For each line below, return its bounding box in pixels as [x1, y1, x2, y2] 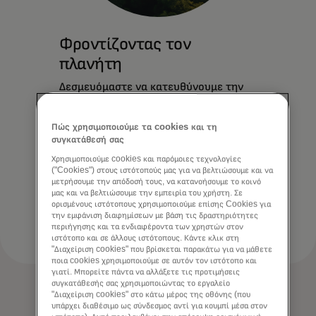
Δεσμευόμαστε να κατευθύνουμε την [59, 80, 243, 92]
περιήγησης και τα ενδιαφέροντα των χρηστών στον [51, 221, 244, 231]
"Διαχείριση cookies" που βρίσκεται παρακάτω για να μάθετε [51, 244, 273, 254]
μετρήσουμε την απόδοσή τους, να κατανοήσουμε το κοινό [51, 176, 262, 186]
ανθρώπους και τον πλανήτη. [59, 142, 206, 154]
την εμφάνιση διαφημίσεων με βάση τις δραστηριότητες [51, 210, 259, 220]
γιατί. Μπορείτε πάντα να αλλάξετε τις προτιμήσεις [51, 267, 241, 276]
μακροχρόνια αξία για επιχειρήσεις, [59, 127, 237, 139]
